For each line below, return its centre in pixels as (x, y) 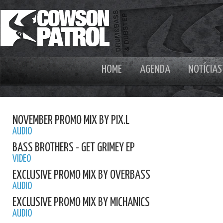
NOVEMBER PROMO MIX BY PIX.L (71, 120)
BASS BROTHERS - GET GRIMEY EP (74, 148)
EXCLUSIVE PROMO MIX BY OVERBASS (81, 175)
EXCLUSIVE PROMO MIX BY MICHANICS (81, 203)
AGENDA (155, 69)
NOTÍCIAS (205, 69)
